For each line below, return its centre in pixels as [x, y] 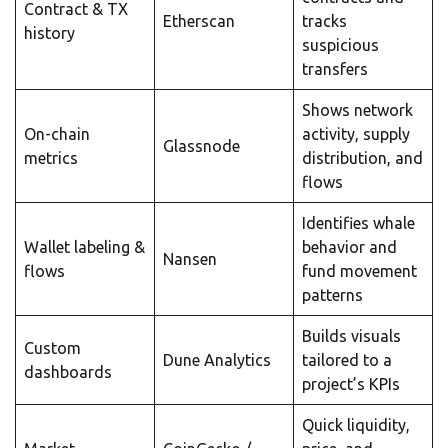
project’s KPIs [351, 384]
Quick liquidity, [356, 425]
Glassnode [201, 146]
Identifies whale [358, 223]
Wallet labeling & [84, 247]
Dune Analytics [217, 360]
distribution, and [362, 158]
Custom [52, 348]
